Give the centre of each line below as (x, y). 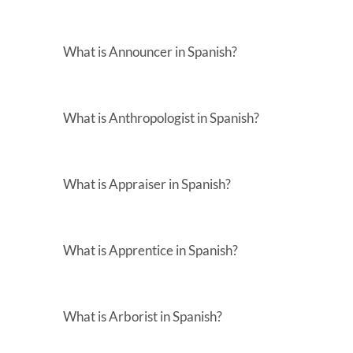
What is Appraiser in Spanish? (147, 184)
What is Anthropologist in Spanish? (161, 117)
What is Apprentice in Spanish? (150, 250)
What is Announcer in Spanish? (150, 51)
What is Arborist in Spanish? (143, 316)
